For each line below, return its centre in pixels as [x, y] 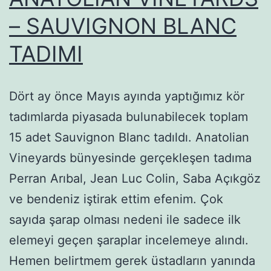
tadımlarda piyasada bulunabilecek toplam [129, 116]
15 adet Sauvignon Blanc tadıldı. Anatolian [129, 137]
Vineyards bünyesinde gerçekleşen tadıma [130, 158]
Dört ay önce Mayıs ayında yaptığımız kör [127, 96]
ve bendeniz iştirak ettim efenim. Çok [116, 199]
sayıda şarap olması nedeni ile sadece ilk [125, 219]
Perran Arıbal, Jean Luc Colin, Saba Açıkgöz [135, 178]
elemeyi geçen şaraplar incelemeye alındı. [129, 240]
